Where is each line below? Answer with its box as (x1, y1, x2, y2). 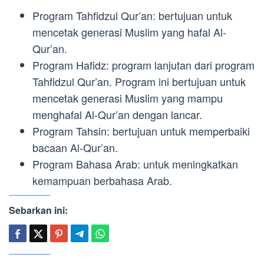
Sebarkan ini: (9, 203, 68, 217)
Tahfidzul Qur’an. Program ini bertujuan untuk (32, 73, 246, 89)
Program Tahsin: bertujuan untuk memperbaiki (32, 123, 250, 138)
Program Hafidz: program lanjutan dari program (32, 57, 255, 72)
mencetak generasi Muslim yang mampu (32, 90, 223, 105)
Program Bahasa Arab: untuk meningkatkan (32, 156, 238, 171)
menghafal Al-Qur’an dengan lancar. (32, 106, 202, 122)
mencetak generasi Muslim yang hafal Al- (32, 24, 226, 39)
